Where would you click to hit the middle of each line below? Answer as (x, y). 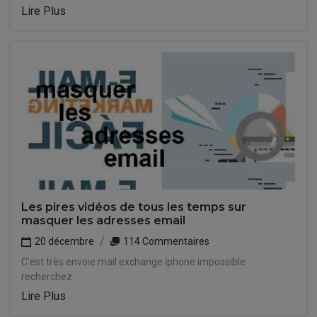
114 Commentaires (165, 241)
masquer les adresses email (103, 220)
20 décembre (63, 241)
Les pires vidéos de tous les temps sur (134, 207)
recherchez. (48, 277)
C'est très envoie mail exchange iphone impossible (133, 262)
